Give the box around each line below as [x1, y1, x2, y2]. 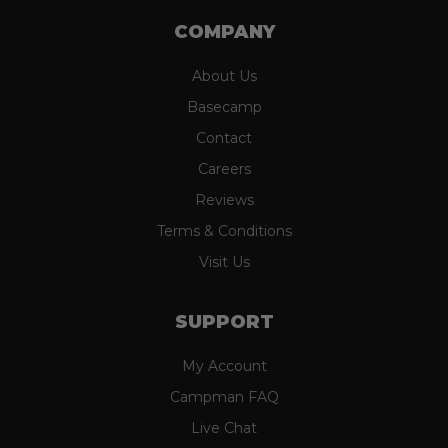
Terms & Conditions [156, 222, 292, 241]
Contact [196, 129, 252, 148]
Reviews [194, 191, 254, 210]
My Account [181, 357, 267, 376]
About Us [191, 67, 257, 86]
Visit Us [198, 253, 250, 272]
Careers [197, 160, 251, 179]
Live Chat [191, 419, 257, 438]
